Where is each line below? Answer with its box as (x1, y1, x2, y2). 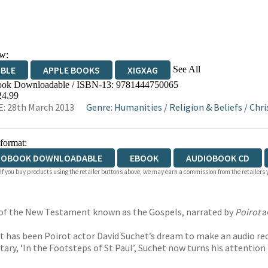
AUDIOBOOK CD (185, 152, 249, 164)
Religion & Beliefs (169, 101, 242, 113)
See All (172, 63, 200, 74)
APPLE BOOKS (42, 64, 100, 76)
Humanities (114, 101, 162, 113)
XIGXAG (127, 64, 158, 76)
